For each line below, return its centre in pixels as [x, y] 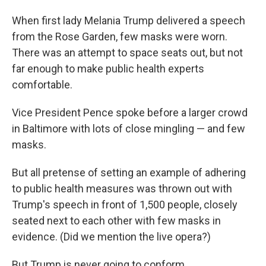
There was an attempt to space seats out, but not [127, 52]
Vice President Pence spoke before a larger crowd [130, 112]
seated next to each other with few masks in [116, 220]
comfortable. [42, 84]
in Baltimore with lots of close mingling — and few [129, 128]
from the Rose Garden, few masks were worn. [120, 36]
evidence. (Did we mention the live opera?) [111, 236]
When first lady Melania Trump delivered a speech [129, 20]
